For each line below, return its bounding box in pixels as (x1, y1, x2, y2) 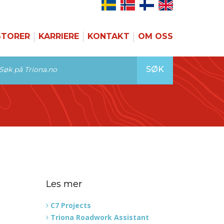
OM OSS (138, 31, 173, 41)
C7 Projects (50, 200, 91, 210)
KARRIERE (38, 31, 79, 41)
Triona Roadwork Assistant (50, 212, 149, 222)
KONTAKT (87, 31, 129, 41)
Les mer (45, 178, 82, 189)
